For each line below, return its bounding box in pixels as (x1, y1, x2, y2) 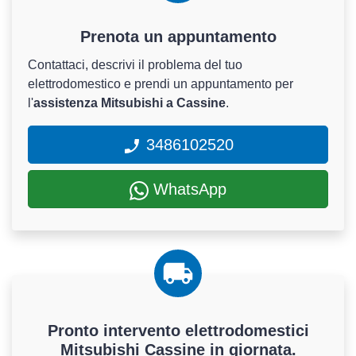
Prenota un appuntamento (79, 28, 277, 45)
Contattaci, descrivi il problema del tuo (28, 58, 242, 72)
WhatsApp (149, 180, 226, 198)
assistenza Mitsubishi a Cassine (33, 96, 226, 110)
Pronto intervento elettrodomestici (47, 322, 309, 339)
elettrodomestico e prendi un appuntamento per (28, 77, 293, 91)
